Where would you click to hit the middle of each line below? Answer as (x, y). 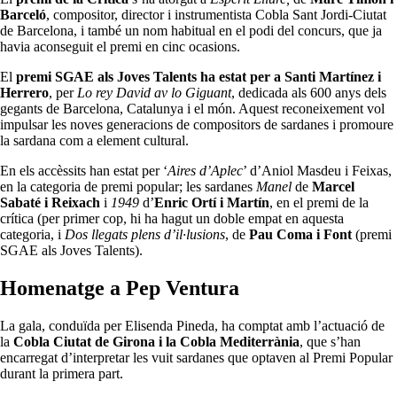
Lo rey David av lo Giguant (154, 93)
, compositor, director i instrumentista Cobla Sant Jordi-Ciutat (216, 15)
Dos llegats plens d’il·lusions (145, 235)
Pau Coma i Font (300, 235)
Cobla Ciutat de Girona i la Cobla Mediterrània (156, 342)
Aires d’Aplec (205, 171)
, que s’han (330, 342)
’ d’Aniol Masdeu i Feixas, (317, 171)
